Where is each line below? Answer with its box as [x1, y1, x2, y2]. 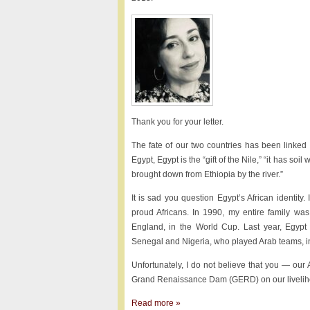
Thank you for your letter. [131, 117, 224, 127]
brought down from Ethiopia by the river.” [131, 170, 283, 179]
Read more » [131, 298, 181, 308]
